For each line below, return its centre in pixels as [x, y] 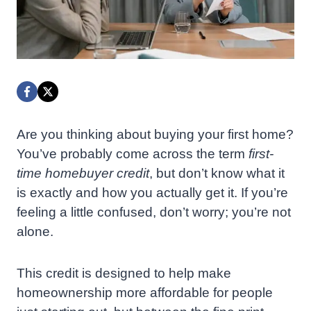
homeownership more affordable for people [145, 293]
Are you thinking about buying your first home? [155, 135]
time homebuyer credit [83, 174]
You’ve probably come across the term [133, 154]
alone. [35, 232]
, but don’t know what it [217, 174]
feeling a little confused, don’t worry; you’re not [154, 212]
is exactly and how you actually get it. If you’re [152, 193]
